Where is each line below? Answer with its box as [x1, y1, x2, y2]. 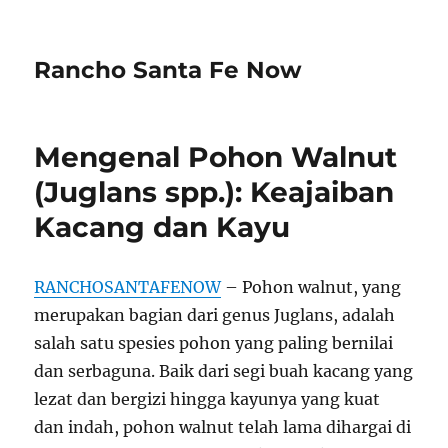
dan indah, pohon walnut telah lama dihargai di [34, 417, 412, 437]
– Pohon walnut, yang [221, 277, 402, 297]
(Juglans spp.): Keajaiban [34, 175, 395, 209]
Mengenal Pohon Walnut [34, 140, 398, 174]
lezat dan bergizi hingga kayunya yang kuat [34, 389, 381, 409]
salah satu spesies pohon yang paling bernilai [34, 333, 394, 353]
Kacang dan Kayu [34, 210, 291, 244]
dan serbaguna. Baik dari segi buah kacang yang [34, 361, 414, 381]
